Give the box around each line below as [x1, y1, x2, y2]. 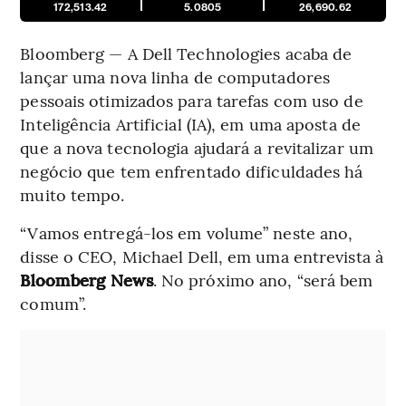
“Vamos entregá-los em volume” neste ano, [20, 221, 353, 245]
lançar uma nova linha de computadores [20, 65, 331, 89]
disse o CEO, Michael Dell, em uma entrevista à [20, 245, 383, 268]
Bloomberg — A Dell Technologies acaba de [20, 42, 353, 65]
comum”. [20, 292, 87, 315]
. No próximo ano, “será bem [152, 268, 373, 292]
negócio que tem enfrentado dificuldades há [20, 159, 363, 183]
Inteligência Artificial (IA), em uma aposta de [20, 112, 361, 136]
